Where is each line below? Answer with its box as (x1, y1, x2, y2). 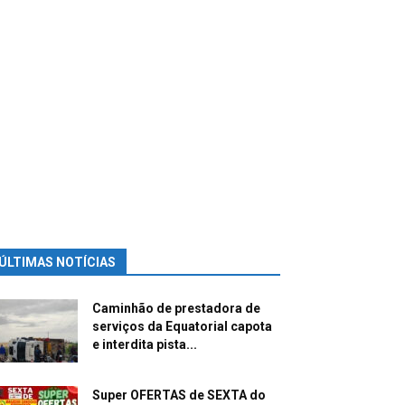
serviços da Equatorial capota (92, 319, 272, 334)
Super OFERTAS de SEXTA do (92, 388, 266, 402)
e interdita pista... (92, 337, 197, 352)
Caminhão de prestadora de (92, 301, 260, 316)
